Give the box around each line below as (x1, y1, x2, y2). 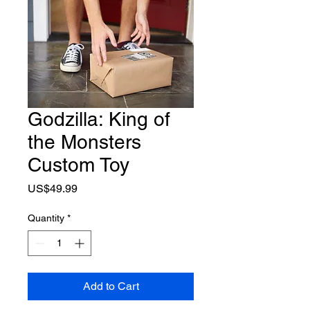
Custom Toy (28, 154, 129, 176)
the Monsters (28, 131, 141, 153)
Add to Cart (82, 280, 139, 293)
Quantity (28, 212, 64, 224)
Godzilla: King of (28, 108, 170, 130)
